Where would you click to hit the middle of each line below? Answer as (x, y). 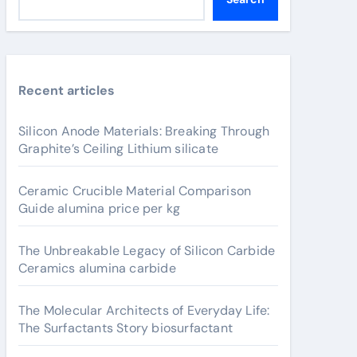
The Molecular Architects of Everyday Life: (144, 310)
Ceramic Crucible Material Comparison (135, 191)
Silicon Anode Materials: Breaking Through (144, 131)
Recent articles (67, 90)
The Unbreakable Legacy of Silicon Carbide (147, 251)
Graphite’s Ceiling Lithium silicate (118, 149)
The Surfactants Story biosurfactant (126, 328)
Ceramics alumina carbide (97, 268)
